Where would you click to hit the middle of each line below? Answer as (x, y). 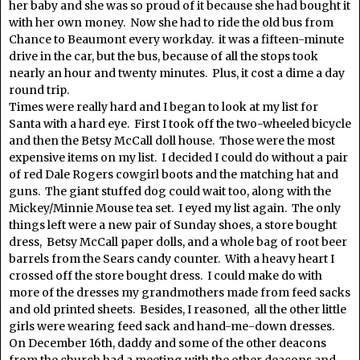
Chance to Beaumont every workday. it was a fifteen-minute (176, 39)
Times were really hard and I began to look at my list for (164, 107)
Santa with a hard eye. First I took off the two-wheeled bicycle (180, 124)
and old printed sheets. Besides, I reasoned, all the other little (178, 309)
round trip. (39, 90)
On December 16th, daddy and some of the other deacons (168, 343)
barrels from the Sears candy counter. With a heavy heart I (172, 259)
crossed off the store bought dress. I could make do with (166, 276)
